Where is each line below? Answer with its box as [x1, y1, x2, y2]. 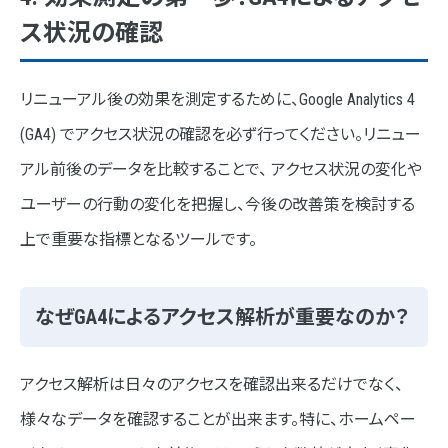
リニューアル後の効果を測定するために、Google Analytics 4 [20, 90, 415, 110]
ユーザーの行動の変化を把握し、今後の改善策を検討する [20, 195, 415, 215]
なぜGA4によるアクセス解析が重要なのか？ [35, 305, 409, 330]
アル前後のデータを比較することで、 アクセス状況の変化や [20, 160, 422, 180]
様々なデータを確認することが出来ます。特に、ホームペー [20, 410, 416, 430]
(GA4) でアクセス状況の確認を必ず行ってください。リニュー [20, 125, 421, 145]
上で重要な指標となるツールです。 [20, 230, 257, 250]
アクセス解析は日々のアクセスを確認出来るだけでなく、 [20, 375, 403, 395]
